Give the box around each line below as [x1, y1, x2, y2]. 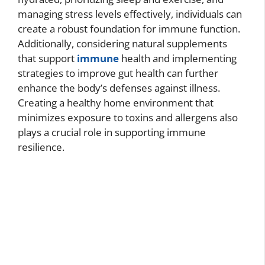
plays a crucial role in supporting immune [18, 125, 206, 140]
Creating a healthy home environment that [18, 96, 214, 110]
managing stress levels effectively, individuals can [18, 7, 242, 21]
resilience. [18, 140, 64, 154]
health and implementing [119, 51, 237, 66]
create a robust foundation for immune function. [18, 22, 240, 36]
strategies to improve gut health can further [18, 66, 218, 80]
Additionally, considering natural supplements [18, 37, 227, 51]
